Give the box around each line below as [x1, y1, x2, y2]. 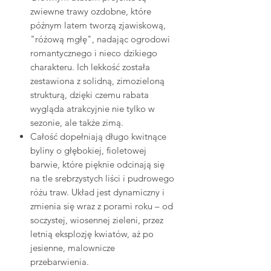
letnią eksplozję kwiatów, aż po [30, 227, 154, 240]
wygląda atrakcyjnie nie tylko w [30, 102, 155, 114]
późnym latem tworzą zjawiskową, [30, 19, 166, 31]
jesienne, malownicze [30, 241, 115, 253]
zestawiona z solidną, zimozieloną [30, 74, 165, 87]
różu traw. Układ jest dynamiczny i [30, 186, 165, 198]
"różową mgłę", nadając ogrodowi [30, 33, 170, 45]
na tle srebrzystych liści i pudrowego [30, 172, 174, 184]
